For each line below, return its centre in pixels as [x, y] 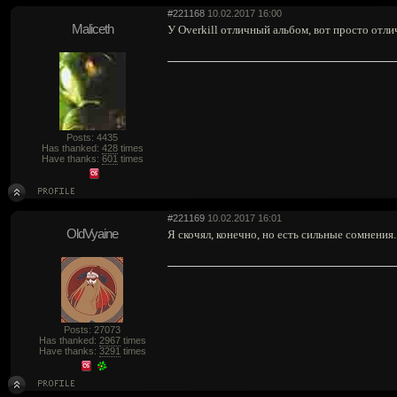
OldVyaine [92, 234]
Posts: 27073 [92, 330]
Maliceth [92, 29]
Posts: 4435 [92, 137]
